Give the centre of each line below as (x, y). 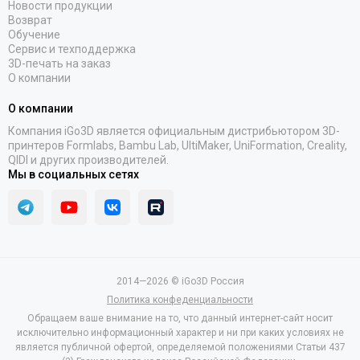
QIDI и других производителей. (88, 160)
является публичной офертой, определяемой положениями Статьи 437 (180, 347)
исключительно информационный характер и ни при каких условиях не (180, 333)
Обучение (34, 35)
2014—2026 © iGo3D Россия (180, 281)
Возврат (30, 20)
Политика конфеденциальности (180, 300)
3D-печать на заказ (59, 63)
